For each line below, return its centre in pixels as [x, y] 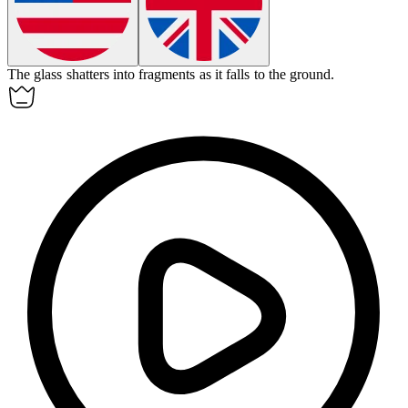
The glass [37, 75]
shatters [87, 75]
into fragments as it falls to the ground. [224, 75]
